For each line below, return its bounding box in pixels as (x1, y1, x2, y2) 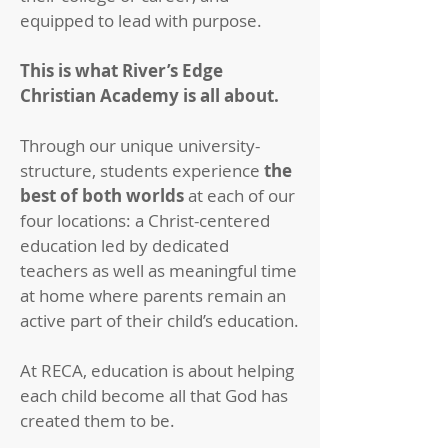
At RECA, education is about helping (20, 359, 294, 382)
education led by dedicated (20, 234, 229, 257)
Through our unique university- (20, 134, 260, 157)
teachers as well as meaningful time (20, 259, 297, 282)
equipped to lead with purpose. (20, 9, 262, 32)
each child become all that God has (20, 384, 288, 407)
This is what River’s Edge (20, 59, 223, 82)
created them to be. (20, 409, 175, 432)
